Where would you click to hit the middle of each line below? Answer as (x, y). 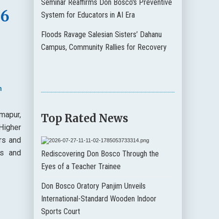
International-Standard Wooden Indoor (99, 198)
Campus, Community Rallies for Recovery (104, 47)
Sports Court (61, 211)
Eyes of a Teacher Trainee (81, 166)
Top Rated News (85, 118)
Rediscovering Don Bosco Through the (100, 153)
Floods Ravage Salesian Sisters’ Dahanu (102, 34)
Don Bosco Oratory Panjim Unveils (94, 186)
